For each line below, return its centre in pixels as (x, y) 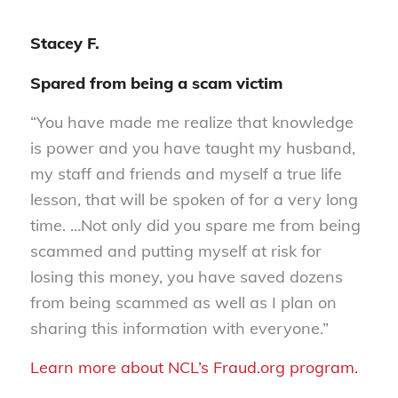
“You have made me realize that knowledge (191, 122)
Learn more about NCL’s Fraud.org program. (194, 368)
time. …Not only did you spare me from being (195, 225)
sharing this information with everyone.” (179, 328)
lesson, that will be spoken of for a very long (194, 199)
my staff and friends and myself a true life (186, 173)
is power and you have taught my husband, (192, 147)
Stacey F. (64, 44)
